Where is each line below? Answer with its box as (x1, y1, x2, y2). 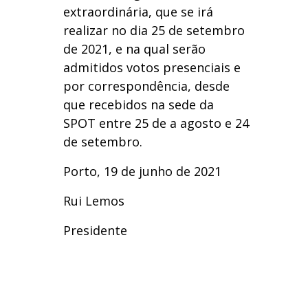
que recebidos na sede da (63, 96, 214, 113)
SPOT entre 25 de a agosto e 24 (63, 115, 249, 132)
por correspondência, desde (63, 78, 230, 95)
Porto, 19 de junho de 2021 (63, 163, 221, 180)
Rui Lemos (63, 192, 124, 210)
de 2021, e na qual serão (63, 41, 206, 58)
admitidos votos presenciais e (63, 59, 241, 76)
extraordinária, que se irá (63, 3, 213, 21)
